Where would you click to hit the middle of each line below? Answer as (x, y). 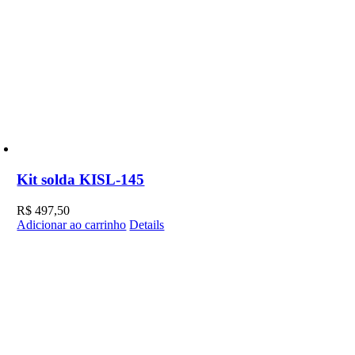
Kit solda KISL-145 (81, 180)
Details (147, 224)
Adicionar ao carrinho (72, 224)
